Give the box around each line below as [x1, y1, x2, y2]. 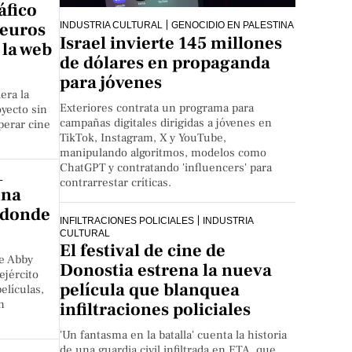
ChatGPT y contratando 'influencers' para [60, 159, 273, 175]
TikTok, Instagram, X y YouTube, [60, 130, 227, 145]
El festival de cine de [60, 240, 226, 262]
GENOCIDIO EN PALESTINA [171, 19, 295, 30]
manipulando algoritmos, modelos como [60, 145, 267, 160]
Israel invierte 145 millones [60, 31, 283, 54]
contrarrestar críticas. [60, 174, 172, 190]
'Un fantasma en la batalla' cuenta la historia [60, 328, 288, 343]
